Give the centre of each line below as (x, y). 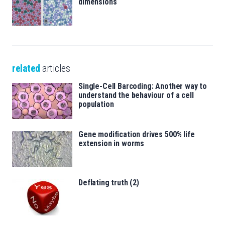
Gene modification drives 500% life (137, 135)
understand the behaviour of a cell (136, 95)
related (26, 69)
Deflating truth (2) (109, 183)
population (96, 104)
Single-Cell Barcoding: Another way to (143, 86)
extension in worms (111, 144)
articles (55, 69)
